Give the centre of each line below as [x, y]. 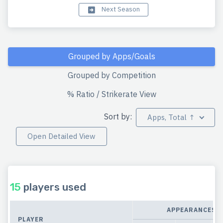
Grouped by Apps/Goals [111, 56]
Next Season [120, 9]
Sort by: [119, 116]
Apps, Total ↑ [171, 117]
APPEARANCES [191, 210]
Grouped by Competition [111, 75]
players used [54, 187]
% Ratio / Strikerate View [111, 94]
